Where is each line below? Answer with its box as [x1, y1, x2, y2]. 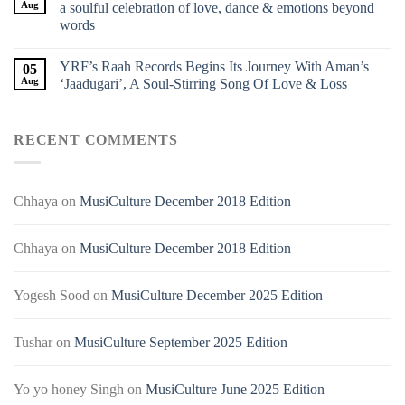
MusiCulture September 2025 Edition [74, 334, 287, 350]
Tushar [14, 334, 52, 350]
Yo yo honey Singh [14, 381, 124, 397]
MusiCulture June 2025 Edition [146, 381, 325, 397]
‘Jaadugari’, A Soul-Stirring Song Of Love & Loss [60, 76, 347, 92]
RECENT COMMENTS [14, 132, 178, 148]
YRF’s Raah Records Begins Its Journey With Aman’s [60, 59, 369, 75]
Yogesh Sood [14, 287, 89, 303]
